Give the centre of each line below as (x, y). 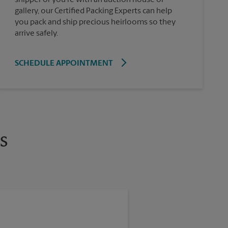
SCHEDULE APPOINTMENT (64, 63)
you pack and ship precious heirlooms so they (95, 22)
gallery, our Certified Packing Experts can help (93, 11)
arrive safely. (36, 33)
